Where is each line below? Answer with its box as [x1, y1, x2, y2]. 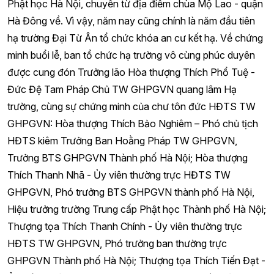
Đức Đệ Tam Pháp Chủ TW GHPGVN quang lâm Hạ [7, 83, 237, 95]
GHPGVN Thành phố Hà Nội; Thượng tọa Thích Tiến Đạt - [7, 254, 265, 267]
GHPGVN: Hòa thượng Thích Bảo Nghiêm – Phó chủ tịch [7, 117, 258, 130]
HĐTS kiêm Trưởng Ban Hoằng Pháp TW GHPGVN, [7, 135, 237, 147]
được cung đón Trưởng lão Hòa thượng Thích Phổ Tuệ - [7, 66, 255, 78]
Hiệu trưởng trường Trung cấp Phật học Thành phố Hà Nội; [7, 203, 266, 215]
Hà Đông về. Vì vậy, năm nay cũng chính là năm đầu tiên [7, 15, 255, 27]
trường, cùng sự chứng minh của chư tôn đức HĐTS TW [7, 100, 256, 113]
